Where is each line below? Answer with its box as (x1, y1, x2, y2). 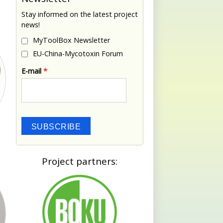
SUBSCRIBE (31, 122, 81, 131)
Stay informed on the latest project (21, 9, 138, 19)
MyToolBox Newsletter (33, 35, 110, 45)
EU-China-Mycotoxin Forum (33, 48, 123, 58)
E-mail (21, 66, 43, 76)
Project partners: (42, 154, 117, 167)
